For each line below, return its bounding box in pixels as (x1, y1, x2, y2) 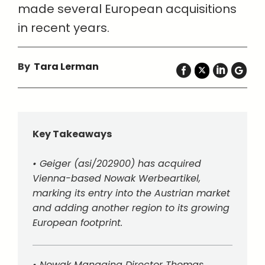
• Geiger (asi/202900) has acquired (33, 157, 201, 170)
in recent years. (18, 20, 109, 36)
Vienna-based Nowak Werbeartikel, (33, 172, 201, 185)
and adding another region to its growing (33, 201, 230, 215)
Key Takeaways (33, 127, 112, 141)
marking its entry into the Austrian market (33, 186, 230, 200)
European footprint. (33, 216, 122, 230)
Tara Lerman (34, 60, 99, 73)
